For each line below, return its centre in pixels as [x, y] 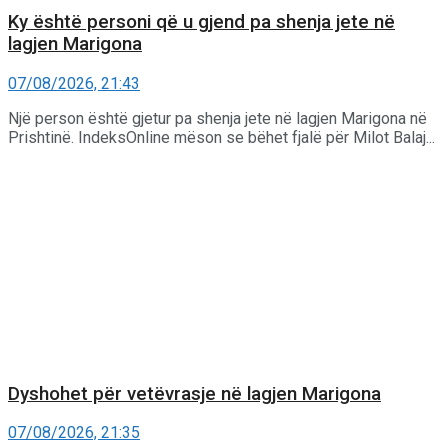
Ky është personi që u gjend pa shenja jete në [201, 22]
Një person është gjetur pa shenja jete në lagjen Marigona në [217, 118]
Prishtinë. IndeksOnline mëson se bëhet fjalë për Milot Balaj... [221, 137]
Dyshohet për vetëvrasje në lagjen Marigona [194, 393]
